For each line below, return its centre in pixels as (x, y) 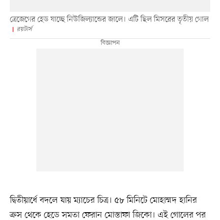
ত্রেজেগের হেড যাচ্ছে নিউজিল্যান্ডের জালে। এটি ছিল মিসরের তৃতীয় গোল (109, 20)
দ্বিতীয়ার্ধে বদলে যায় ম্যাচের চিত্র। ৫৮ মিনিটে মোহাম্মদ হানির (103, 200)
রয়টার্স (24, 29)
